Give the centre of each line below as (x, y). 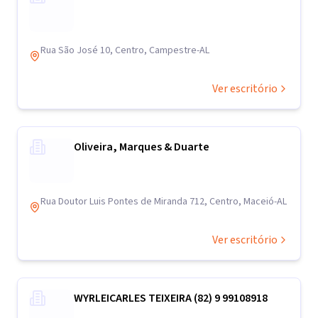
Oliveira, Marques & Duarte (142, 147)
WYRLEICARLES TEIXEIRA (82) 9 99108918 (171, 298)
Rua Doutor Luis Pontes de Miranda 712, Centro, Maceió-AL (164, 202)
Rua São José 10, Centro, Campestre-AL (125, 50)
